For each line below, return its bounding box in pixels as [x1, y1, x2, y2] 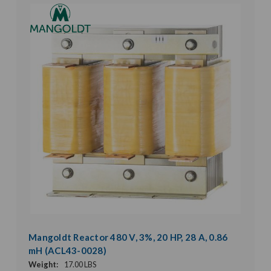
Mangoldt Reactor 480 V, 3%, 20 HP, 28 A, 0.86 [28, 231, 228, 243]
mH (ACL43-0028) [28, 244, 106, 256]
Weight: [28, 259, 58, 269]
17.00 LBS [64, 259, 96, 269]
